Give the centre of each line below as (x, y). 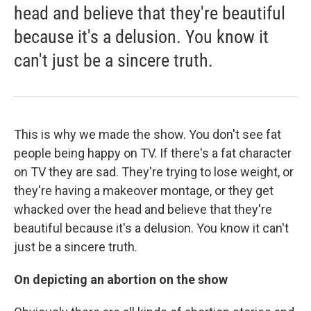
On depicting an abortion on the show (121, 280)
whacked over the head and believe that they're (143, 210)
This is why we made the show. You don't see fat (148, 135)
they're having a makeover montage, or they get (144, 191)
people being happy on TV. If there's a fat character (153, 153)
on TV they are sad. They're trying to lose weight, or (154, 172)
